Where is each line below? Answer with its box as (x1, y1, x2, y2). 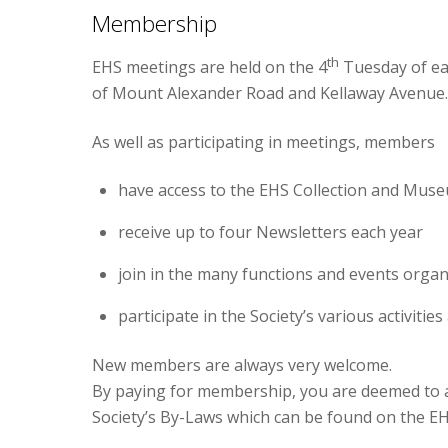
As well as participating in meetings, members (92, 130, 435, 153)
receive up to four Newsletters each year (117, 221, 423, 244)
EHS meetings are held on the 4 (92, 56, 327, 79)
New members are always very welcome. (92, 353, 392, 376)
